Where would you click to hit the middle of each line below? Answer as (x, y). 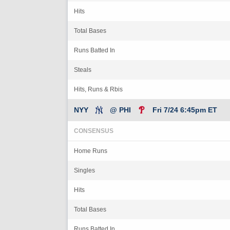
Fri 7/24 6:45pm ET (185, 110)
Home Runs (91, 151)
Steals (83, 70)
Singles (84, 170)
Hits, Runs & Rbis (98, 89)
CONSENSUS (94, 131)
